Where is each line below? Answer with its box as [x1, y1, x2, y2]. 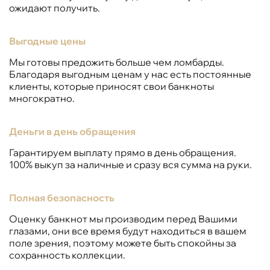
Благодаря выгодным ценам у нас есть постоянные [9, 67, 251, 80]
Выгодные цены [9, 34, 86, 47]
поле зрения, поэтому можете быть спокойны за [9, 236, 236, 249]
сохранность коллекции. [9, 248, 125, 261]
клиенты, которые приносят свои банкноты [9, 80, 214, 92]
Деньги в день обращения [9, 125, 136, 137]
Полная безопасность [9, 191, 115, 204]
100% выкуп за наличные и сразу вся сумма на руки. [9, 158, 252, 171]
